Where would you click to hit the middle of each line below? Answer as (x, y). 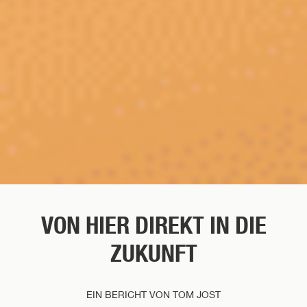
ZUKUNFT (153, 253)
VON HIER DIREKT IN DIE (153, 225)
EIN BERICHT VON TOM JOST (153, 294)
